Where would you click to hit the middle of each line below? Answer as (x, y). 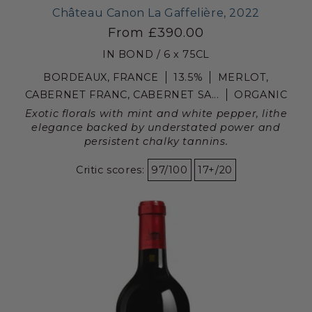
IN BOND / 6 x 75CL (156, 54)
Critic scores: (112, 170)
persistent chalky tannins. (156, 141)
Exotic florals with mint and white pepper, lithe (156, 113)
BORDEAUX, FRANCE (101, 77)
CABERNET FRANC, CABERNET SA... (122, 94)
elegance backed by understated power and (156, 127)
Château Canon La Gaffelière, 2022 (156, 13)
